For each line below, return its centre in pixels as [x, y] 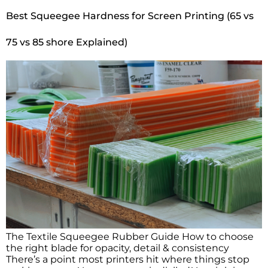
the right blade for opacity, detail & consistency [118, 248]
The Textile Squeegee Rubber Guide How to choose [130, 236]
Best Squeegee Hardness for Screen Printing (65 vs [130, 16]
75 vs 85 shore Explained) [67, 42]
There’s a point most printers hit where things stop [128, 259]
